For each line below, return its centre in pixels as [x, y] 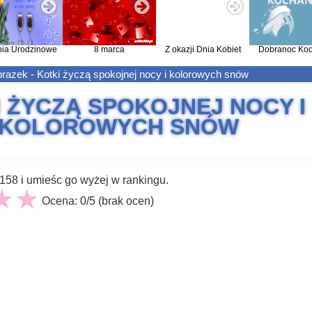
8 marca [109, 49]
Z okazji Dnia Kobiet [203, 49]
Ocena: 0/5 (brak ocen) [98, 201]
